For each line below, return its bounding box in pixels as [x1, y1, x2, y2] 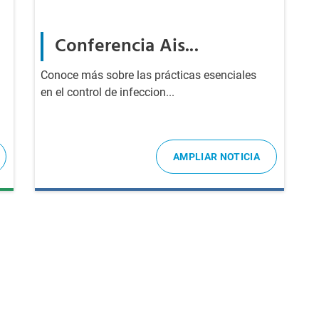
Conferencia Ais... [54, 32, 199, 61]
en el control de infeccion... [40, 85, 174, 99]
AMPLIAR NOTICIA [172, 151, 260, 162]
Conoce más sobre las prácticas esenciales [40, 68, 256, 82]
